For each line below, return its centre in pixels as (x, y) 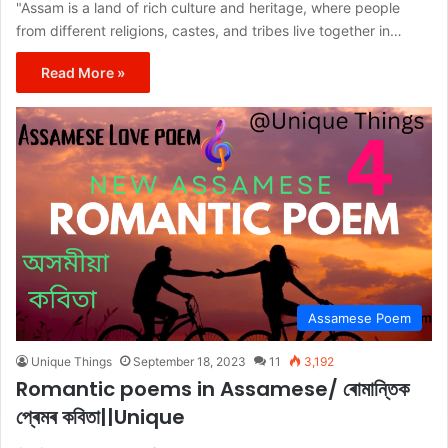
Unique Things (71, 362)
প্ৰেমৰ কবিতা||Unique (100, 417)
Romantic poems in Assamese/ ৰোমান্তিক (212, 389)
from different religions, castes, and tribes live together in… (209, 31)
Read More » (83, 73)
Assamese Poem (359, 318)
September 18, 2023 (189, 362)
